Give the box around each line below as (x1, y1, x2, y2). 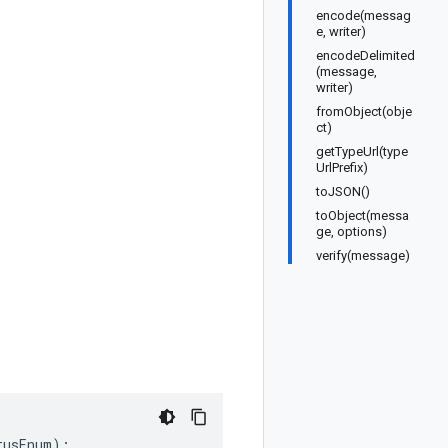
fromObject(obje (316, 104, 412, 119)
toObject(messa (316, 208, 409, 223)
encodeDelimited (316, 48, 415, 63)
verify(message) (316, 248, 410, 263)
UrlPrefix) (316, 160, 368, 175)
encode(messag (316, 8, 411, 23)
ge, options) (316, 224, 387, 239)
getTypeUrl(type (316, 144, 408, 159)
